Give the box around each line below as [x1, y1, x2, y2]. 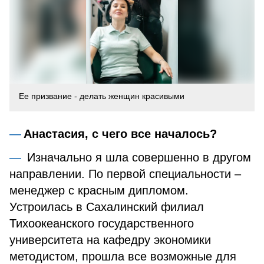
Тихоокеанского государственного [9, 217, 194, 230]
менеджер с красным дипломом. [9, 184, 189, 197]
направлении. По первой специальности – [9, 167, 241, 180]
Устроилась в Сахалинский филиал [9, 200, 204, 213]
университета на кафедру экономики [9, 233, 211, 246]
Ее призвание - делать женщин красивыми [19, 91, 184, 101]
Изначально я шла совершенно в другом [24, 151, 251, 164]
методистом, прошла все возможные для [9, 250, 236, 263]
